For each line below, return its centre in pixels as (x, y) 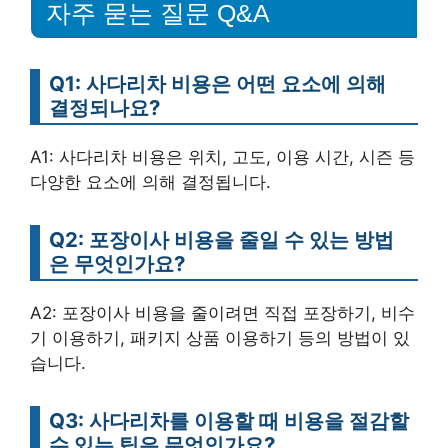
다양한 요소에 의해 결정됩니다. (150, 181)
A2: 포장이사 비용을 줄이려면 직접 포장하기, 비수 (222, 312)
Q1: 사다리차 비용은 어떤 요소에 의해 (217, 83)
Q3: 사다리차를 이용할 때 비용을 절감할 (229, 420)
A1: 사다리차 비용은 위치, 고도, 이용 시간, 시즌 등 (222, 156)
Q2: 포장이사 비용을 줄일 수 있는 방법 (221, 239)
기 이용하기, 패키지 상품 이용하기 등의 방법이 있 (220, 337)
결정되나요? (104, 107)
